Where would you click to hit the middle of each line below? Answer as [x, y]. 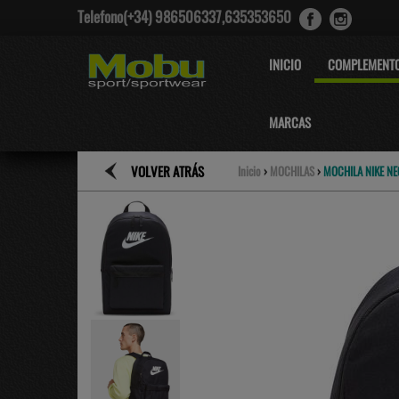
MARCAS [290, 122]
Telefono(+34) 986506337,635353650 [186, 17]
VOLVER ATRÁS [167, 171]
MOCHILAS [292, 171]
